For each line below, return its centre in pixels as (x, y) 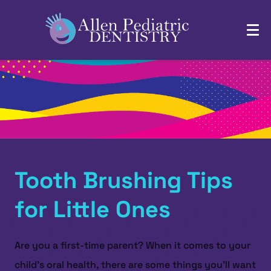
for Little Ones (93, 209)
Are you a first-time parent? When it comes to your (132, 245)
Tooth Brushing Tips (124, 180)
